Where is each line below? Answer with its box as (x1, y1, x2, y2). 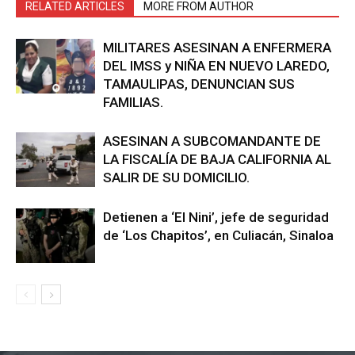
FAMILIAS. (103, 94, 163, 111)
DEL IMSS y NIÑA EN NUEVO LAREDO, (103, 58, 330, 74)
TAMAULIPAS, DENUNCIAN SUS (103, 76, 295, 93)
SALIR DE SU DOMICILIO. (103, 170, 250, 186)
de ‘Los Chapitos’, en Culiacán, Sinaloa (103, 227, 334, 244)
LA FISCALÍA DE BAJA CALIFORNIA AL (103, 151, 331, 168)
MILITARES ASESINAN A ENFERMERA (103, 40, 331, 56)
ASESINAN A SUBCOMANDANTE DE (103, 133, 321, 150)
